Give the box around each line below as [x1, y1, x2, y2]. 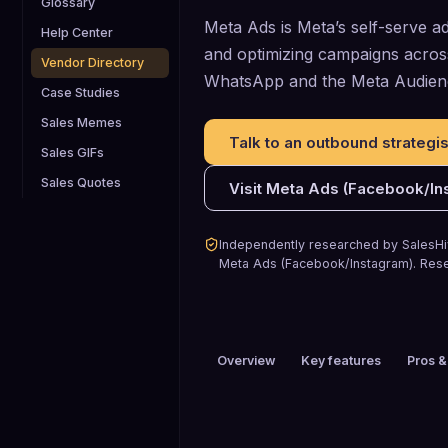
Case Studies [41, 85, 120, 100]
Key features [301, 353, 381, 368]
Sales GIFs [41, 145, 104, 160]
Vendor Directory [41, 55, 144, 70]
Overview [217, 353, 275, 368]
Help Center [41, 25, 113, 40]
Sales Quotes [41, 175, 121, 190]
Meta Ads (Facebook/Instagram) [219, 256, 413, 271]
